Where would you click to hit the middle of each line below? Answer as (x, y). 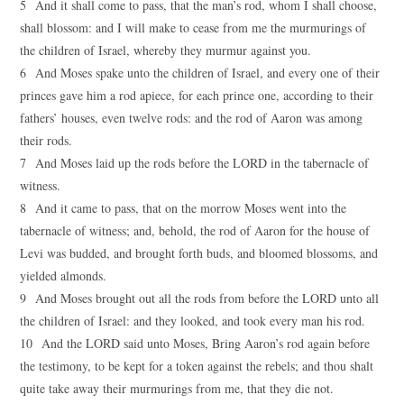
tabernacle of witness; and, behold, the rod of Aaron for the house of (195, 230)
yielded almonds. (64, 275)
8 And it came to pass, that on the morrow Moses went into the (184, 208)
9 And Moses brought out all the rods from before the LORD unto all (200, 298)
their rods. (46, 140)
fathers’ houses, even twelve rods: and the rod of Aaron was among (192, 118)
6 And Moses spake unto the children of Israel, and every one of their (200, 73)
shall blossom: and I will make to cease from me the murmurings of (193, 28)
